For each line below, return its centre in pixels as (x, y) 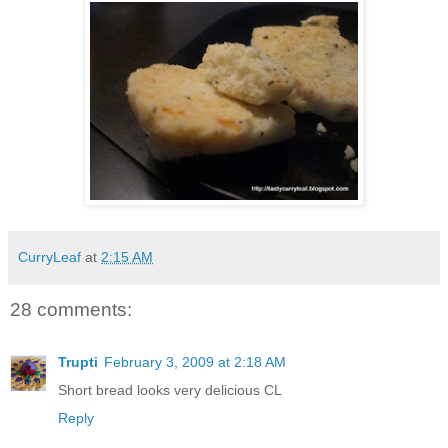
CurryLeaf (49, 257)
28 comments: (71, 310)
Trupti (78, 361)
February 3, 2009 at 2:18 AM (195, 361)
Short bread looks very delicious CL (170, 389)
